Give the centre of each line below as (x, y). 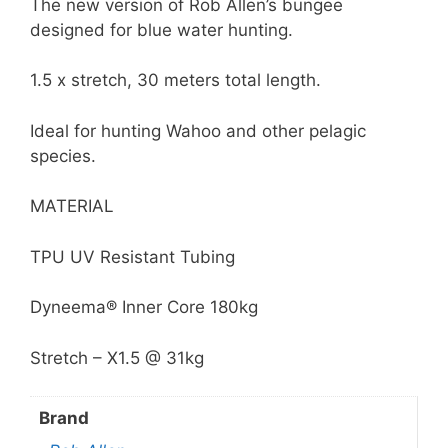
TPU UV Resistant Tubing (132, 256)
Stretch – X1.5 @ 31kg (117, 357)
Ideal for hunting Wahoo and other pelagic (198, 130)
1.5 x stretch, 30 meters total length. (175, 80)
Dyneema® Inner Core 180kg (144, 307)
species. (63, 155)
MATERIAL (72, 206)
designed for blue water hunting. (161, 29)
